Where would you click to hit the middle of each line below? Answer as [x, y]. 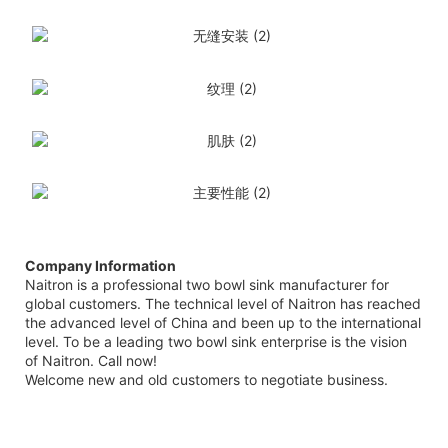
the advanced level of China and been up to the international [223, 323]
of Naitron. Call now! [91, 361]
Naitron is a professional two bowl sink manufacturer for [207, 285]
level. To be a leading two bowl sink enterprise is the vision [216, 342]
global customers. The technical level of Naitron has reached [223, 304]
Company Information [100, 266]
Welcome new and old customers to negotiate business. [206, 380]
